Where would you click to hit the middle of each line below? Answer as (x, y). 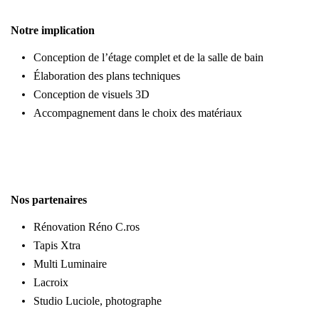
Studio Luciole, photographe (99, 301)
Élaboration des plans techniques (107, 76)
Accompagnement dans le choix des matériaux (138, 113)
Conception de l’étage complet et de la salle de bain (148, 57)
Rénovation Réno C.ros (88, 227)
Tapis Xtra (57, 245)
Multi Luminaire (72, 264)
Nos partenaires (49, 200)
